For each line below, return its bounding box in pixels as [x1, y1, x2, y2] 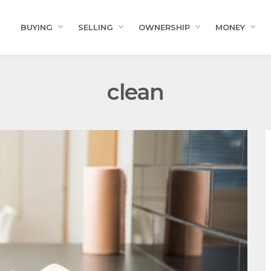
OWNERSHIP [139, 22, 190, 32]
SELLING [78, 22, 113, 32]
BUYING [21, 22, 53, 32]
